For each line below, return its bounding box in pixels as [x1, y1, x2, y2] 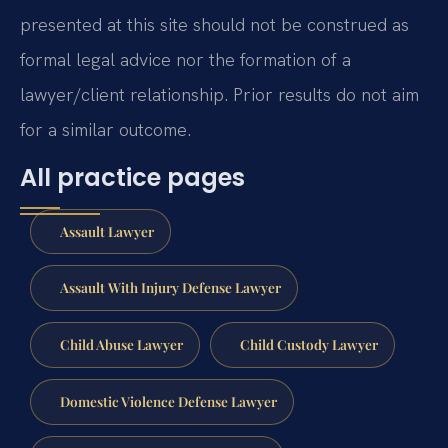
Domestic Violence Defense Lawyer [59, 391, 277, 410]
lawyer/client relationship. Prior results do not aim [20, 83, 419, 107]
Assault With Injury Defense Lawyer [59, 278, 281, 297]
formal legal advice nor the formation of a [20, 48, 351, 72]
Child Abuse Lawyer [59, 335, 183, 354]
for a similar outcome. [20, 118, 191, 142]
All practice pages [20, 160, 245, 194]
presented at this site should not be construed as [20, 13, 409, 37]
